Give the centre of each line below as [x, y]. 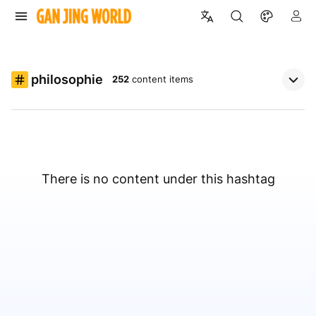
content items [163, 79]
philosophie [67, 80]
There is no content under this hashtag [158, 179]
